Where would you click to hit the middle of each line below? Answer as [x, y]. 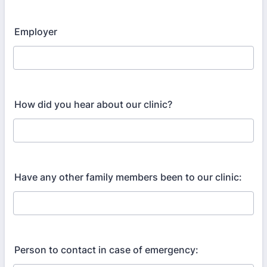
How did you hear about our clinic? [93, 104]
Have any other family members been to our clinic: [128, 177]
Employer [36, 32]
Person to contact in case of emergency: [106, 250]
